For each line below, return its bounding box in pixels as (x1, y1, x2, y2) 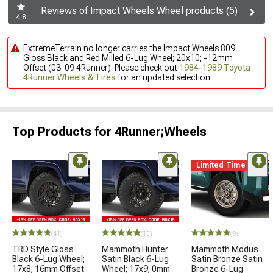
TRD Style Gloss (12, 244, 74, 254)
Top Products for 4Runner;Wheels (12, 124, 207, 139)
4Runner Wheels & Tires (23, 73, 116, 82)
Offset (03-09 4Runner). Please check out (23, 63, 179, 73)
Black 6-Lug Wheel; (12, 254, 85, 264)
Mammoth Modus (191, 244, 258, 254)
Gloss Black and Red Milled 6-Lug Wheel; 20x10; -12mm (23, 53, 233, 63)
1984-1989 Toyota (179, 63, 250, 73)
